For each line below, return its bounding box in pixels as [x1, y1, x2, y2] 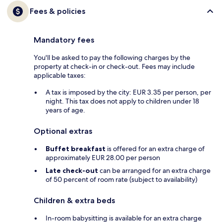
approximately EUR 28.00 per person [46, 153, 160, 162]
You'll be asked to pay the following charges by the [34, 53, 190, 62]
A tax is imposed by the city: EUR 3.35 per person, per [46, 87, 211, 97]
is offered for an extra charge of [106, 144, 205, 153]
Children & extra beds [34, 195, 115, 205]
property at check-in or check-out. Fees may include [34, 61, 195, 71]
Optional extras [34, 126, 92, 136]
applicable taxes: [34, 70, 86, 80]
